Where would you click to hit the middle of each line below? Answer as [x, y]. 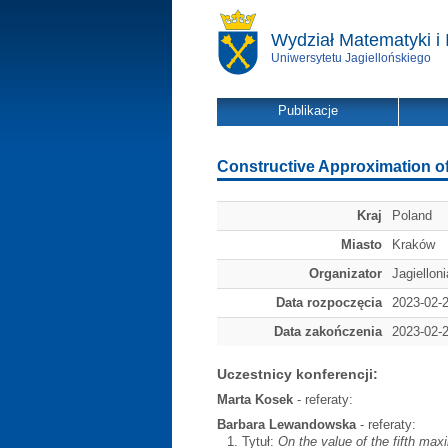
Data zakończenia [328, 331]
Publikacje [307, 110]
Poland [412, 215]
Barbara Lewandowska [286, 424]
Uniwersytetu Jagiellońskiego [351, 58]
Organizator [345, 273]
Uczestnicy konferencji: [297, 374]
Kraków [413, 244]
